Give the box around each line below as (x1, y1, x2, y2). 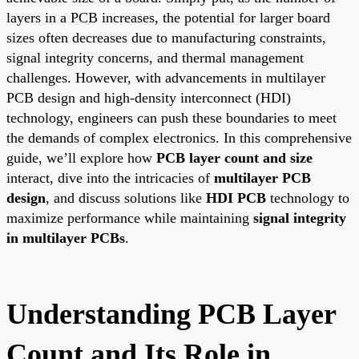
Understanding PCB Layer (6, 297, 336, 330)
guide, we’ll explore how (6, 149, 156, 166)
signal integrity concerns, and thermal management (6, 49, 304, 66)
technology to (266, 189, 349, 206)
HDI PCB (206, 189, 266, 206)
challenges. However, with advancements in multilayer (6, 69, 325, 86)
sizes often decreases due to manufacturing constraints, (6, 29, 326, 46)
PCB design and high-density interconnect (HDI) (6, 89, 291, 106)
